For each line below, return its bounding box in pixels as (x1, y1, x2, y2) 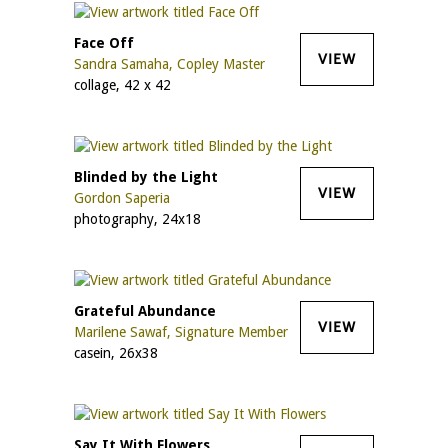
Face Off (74, 34, 134, 51)
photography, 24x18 (74, 210, 201, 227)
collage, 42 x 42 (74, 76, 171, 93)
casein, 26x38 (74, 344, 158, 361)
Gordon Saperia (74, 189, 170, 206)
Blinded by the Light (74, 168, 218, 185)
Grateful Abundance (74, 302, 216, 319)
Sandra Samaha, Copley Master (74, 55, 265, 72)
